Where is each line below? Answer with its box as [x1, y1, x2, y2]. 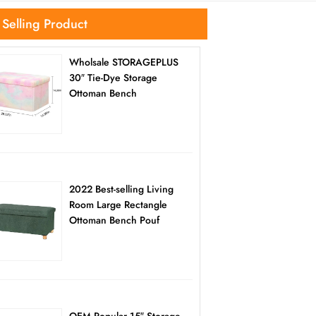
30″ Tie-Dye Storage [68, 71, 157, 85]
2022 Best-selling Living [68, 182, 174, 197]
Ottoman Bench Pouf [68, 213, 159, 228]
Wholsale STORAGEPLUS [68, 55, 178, 70]
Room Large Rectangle [68, 197, 167, 212]
